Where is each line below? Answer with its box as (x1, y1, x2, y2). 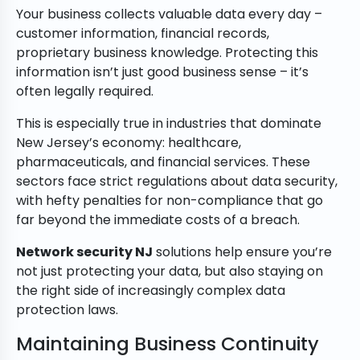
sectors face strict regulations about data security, (16, 172, 337, 191)
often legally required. (16, 82, 153, 101)
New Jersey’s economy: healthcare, (16, 133, 241, 153)
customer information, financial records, (16, 24, 269, 43)
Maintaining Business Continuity (16, 330, 319, 358)
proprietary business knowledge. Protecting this (16, 43, 318, 63)
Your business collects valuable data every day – (16, 5, 322, 24)
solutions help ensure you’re (153, 243, 332, 262)
